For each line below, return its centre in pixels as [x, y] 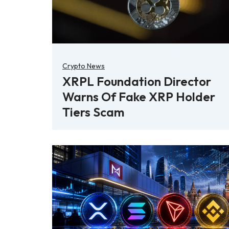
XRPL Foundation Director [137, 82]
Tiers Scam [93, 112]
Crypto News [84, 66]
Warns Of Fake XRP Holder [139, 97]
